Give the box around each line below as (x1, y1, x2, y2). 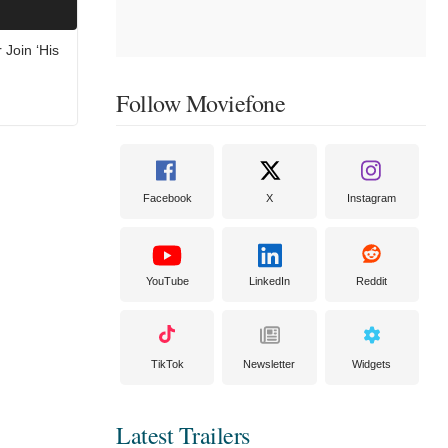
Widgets (352, 358, 392, 370)
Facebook (142, 192, 192, 204)
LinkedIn (248, 275, 290, 287)
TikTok (150, 358, 184, 370)
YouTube (145, 275, 189, 287)
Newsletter (243, 358, 296, 370)
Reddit (356, 275, 388, 287)
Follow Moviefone (116, 87, 285, 119)
